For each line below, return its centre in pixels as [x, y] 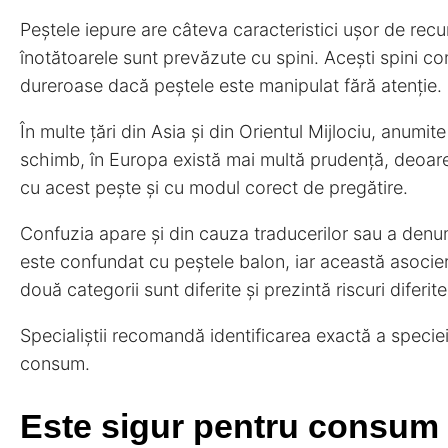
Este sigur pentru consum [229, 426]
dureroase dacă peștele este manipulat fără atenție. [231, 86]
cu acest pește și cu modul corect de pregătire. [214, 188]
